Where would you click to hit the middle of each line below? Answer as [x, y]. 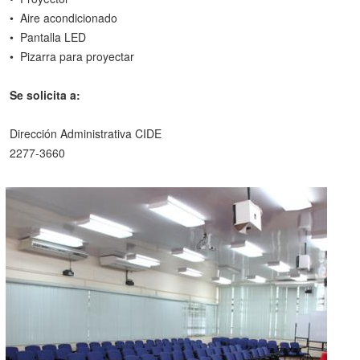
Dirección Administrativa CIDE [86, 133]
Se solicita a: [45, 95]
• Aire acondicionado [63, 18]
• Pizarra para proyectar [72, 56]
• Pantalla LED [48, 37]
